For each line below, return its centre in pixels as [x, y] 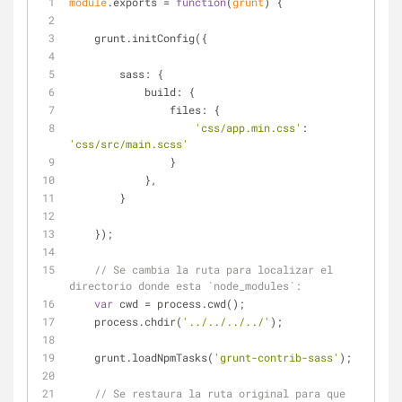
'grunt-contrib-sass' [276, 357]
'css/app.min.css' [248, 127]
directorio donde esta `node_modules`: [185, 285]
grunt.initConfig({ [151, 38]
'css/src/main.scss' [129, 144]
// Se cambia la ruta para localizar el [214, 269]
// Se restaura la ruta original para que [220, 393]
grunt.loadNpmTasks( [154, 357]
